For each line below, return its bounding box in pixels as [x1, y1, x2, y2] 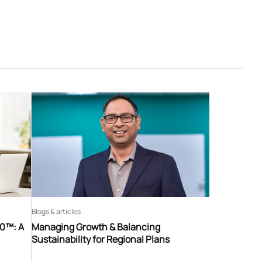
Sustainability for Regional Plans [31, 232, 170, 246]
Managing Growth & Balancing [31, 220, 160, 233]
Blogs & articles [31, 206, 81, 216]
